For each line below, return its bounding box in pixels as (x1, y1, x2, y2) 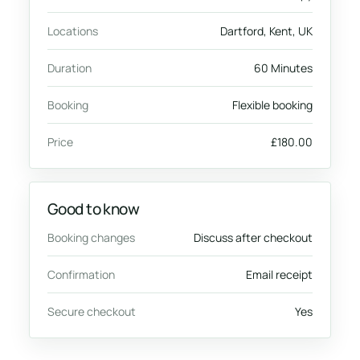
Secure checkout (47, 304, 136, 320)
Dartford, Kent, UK (220, 23, 313, 39)
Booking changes (47, 230, 135, 246)
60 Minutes (254, 60, 313, 76)
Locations (47, 23, 98, 39)
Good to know (47, 198, 140, 220)
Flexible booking (232, 97, 313, 113)
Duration (47, 60, 92, 76)
